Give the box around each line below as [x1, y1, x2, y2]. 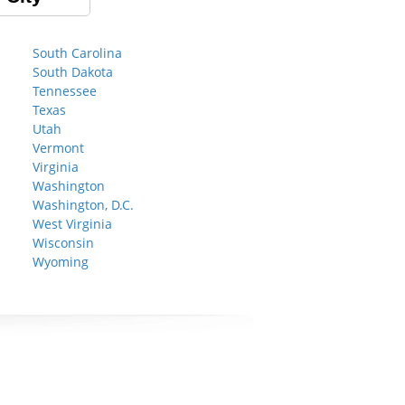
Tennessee [33, 82, 97, 99]
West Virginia [33, 215, 112, 232]
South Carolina [33, 44, 122, 61]
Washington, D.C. [33, 196, 134, 213]
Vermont [33, 139, 84, 156]
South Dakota [33, 63, 113, 80]
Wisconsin [33, 234, 94, 251]
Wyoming [33, 253, 89, 270]
